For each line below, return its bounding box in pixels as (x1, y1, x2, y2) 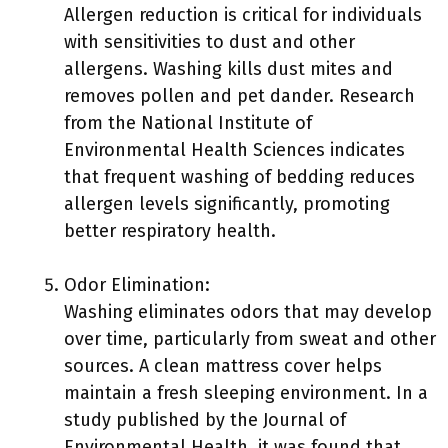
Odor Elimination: (64, 274, 210, 296)
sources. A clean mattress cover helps (64, 355, 382, 377)
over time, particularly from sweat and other (64, 328, 436, 350)
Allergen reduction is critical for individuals (64, 4, 422, 26)
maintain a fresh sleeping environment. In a (64, 382, 428, 404)
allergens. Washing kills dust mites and (64, 58, 393, 80)
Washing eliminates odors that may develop (64, 301, 432, 323)
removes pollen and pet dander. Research (64, 85, 415, 107)
